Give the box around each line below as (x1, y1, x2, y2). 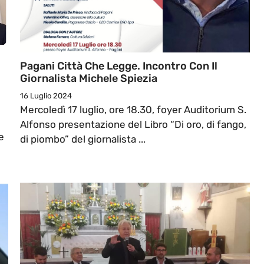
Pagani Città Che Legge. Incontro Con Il (20, 60, 217, 73)
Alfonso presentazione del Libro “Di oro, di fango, (20, 118, 246, 131)
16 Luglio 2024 (20, 91, 72, 101)
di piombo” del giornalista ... (20, 133, 146, 146)
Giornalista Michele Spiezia (20, 72, 157, 85)
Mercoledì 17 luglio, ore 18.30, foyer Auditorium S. (20, 104, 246, 116)
